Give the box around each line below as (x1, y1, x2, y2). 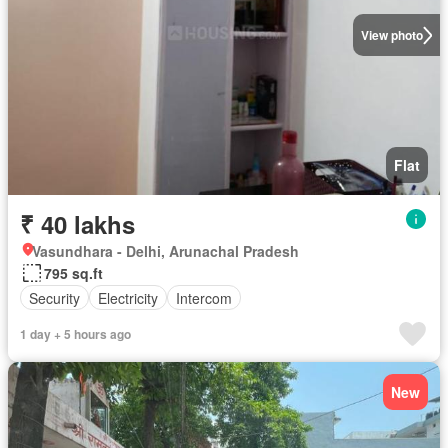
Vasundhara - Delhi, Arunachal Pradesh (32, 241, 299, 262)
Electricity (98, 287, 158, 308)
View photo (360, 26, 423, 45)
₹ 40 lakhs (20, 207, 135, 242)
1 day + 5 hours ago (20, 325, 131, 344)
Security (29, 287, 80, 308)
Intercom (176, 287, 232, 308)
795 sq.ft (44, 263, 103, 284)
